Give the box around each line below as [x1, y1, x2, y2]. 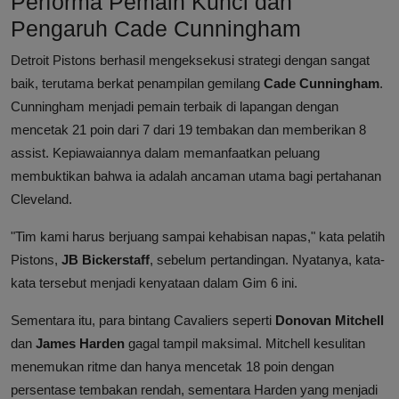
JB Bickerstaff [61, 252, 150, 268]
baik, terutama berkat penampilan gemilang [11, 76, 264, 92]
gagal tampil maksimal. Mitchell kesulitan [125, 336, 365, 352]
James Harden [36, 336, 125, 352]
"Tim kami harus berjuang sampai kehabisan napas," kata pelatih [11, 229, 385, 245]
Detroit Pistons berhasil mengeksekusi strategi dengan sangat [11, 53, 370, 69]
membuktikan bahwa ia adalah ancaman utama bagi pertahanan [11, 168, 381, 184]
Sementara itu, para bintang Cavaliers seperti [11, 313, 275, 329]
